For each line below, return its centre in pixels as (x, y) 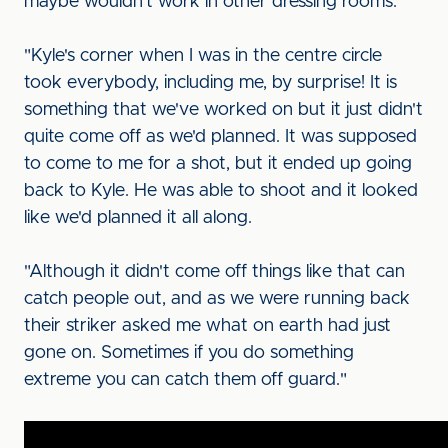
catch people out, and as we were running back (217, 299)
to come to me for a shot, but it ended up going (218, 164)
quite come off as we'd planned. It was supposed (220, 137)
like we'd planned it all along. (140, 218)
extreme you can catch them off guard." (188, 380)
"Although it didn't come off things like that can (214, 272)
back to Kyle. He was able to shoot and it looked (221, 191)
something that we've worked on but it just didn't (223, 110)
